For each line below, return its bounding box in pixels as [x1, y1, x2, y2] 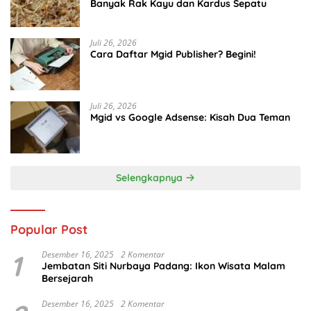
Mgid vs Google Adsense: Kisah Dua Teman [90, 110, 290, 124]
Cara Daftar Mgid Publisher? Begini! [90, 47, 256, 60]
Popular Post [10, 221, 87, 237]
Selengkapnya [116, 171, 185, 184]
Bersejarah [42, 271, 93, 285]
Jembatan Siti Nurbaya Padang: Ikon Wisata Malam [42, 259, 285, 272]
